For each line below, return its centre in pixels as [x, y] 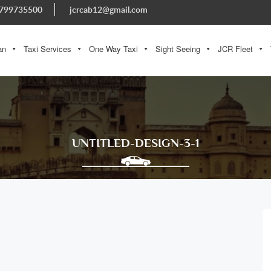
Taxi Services [47, 49]
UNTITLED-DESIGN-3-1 [135, 143]
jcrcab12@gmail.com [109, 9]
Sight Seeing [178, 49]
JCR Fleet [235, 49]
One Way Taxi [113, 49]
